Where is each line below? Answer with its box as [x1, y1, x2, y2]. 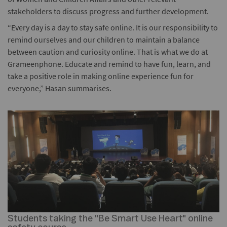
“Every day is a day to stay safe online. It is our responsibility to [8, 22, 218, 32]
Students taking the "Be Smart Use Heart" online [8, 214, 213, 224]
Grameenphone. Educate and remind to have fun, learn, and [8, 58, 211, 69]
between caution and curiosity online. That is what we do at [8, 46, 208, 57]
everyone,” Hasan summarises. [8, 83, 111, 93]
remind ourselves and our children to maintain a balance [8, 34, 200, 45]
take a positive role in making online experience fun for [8, 70, 194, 81]
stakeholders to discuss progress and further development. [8, 6, 209, 16]
